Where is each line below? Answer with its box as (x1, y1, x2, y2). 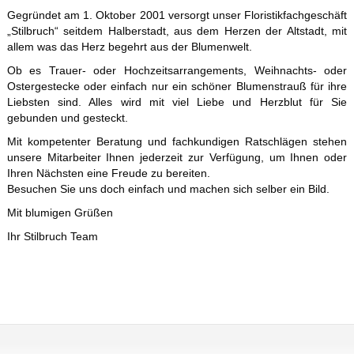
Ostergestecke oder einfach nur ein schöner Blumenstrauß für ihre (6, 81, 348, 93)
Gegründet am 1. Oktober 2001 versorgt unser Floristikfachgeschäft (6, 9, 348, 22)
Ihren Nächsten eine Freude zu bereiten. (6, 168, 210, 180)
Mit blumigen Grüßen (6, 207, 113, 220)
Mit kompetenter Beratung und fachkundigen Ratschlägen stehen (6, 136, 348, 149)
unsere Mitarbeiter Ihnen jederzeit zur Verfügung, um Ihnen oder (6, 152, 348, 164)
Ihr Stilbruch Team (6, 231, 98, 243)
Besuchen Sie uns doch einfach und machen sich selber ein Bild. (6, 183, 330, 196)
